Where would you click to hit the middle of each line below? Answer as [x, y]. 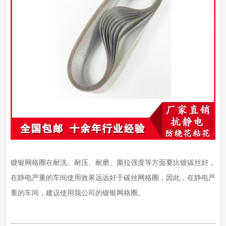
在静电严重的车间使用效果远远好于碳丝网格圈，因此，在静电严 [113, 178]
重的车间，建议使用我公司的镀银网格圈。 [78, 193]
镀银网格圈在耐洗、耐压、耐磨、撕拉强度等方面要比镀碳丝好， [113, 163]
